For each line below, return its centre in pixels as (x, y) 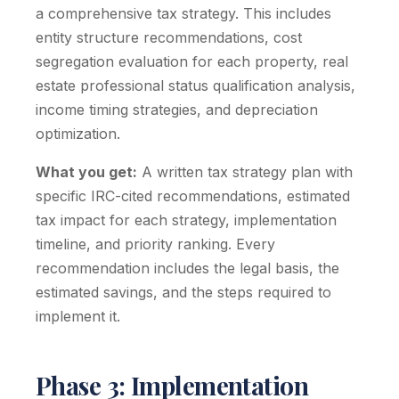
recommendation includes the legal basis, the (187, 268)
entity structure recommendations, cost (169, 37)
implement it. (78, 316)
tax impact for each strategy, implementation (186, 220)
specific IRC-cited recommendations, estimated (193, 196)
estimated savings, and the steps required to (183, 292)
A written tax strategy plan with (245, 172)
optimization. (78, 134)
